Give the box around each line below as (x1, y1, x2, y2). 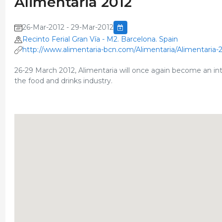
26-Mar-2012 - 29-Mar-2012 (22, 23, 113, 32)
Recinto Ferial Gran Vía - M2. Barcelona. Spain (22, 35, 178, 44)
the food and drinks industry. (14, 76, 112, 85)
